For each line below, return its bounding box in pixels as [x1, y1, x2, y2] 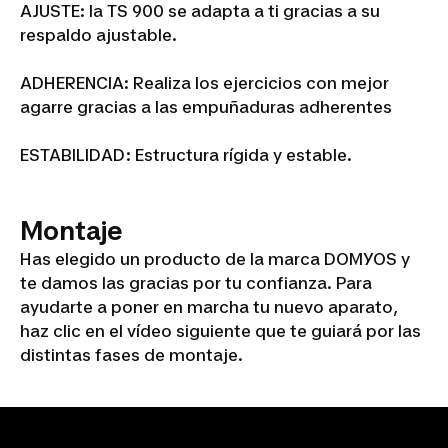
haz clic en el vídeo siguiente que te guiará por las [20, 321, 421, 341]
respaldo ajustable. [20, 25, 177, 45]
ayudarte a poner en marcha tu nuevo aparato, [20, 297, 398, 317]
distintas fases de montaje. [20, 345, 243, 365]
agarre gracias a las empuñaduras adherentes [20, 97, 392, 117]
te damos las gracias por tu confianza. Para [20, 273, 372, 293]
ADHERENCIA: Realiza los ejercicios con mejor [20, 73, 389, 93]
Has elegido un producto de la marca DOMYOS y [20, 249, 410, 269]
